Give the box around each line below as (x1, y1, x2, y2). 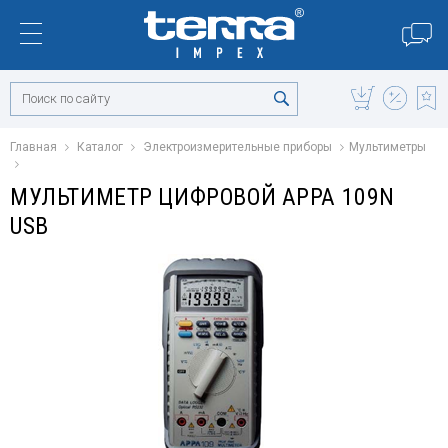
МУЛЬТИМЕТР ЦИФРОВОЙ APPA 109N (10, 183, 395, 211)
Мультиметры (349, 140, 426, 154)
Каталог (77, 140, 123, 154)
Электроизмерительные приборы (143, 140, 332, 154)
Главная (10, 140, 57, 154)
